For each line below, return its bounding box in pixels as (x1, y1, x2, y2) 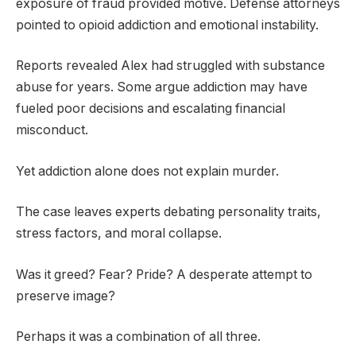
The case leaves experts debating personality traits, (16, 204, 321, 220)
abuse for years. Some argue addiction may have (16, 79, 308, 95)
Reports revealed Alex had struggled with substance (16, 58, 325, 74)
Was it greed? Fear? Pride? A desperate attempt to (16, 266, 312, 282)
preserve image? (16, 288, 115, 304)
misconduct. (16, 122, 88, 138)
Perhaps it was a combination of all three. (16, 329, 261, 345)
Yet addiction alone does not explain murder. (16, 163, 279, 179)
